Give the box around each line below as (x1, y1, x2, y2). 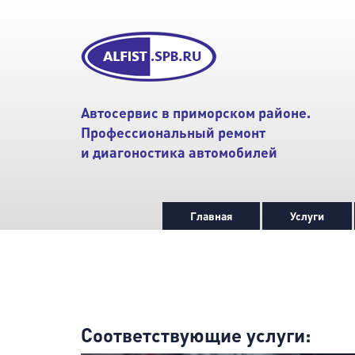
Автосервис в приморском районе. (81, 104, 311, 121)
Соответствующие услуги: (81, 323, 311, 346)
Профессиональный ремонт (81, 124, 265, 141)
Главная (190, 209, 232, 223)
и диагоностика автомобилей (81, 143, 277, 161)
